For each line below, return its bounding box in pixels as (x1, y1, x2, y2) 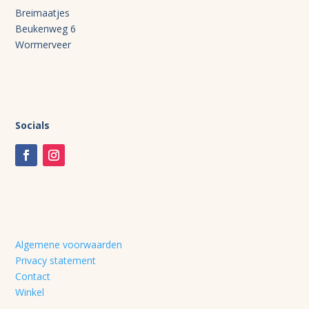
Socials (15, 118, 50, 132)
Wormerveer (15, 37, 72, 51)
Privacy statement (15, 253, 97, 267)
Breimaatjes (15, 6, 70, 19)
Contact (15, 269, 51, 283)
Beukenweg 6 (15, 21, 77, 35)
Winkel (15, 285, 45, 299)
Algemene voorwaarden (15, 237, 123, 251)
